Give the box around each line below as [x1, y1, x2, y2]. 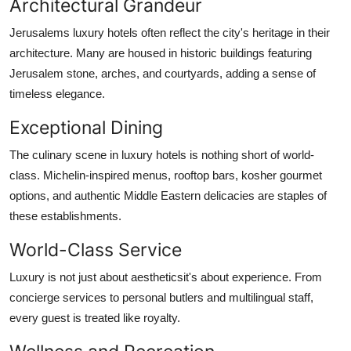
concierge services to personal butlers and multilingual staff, [9, 290, 313, 304]
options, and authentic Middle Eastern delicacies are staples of [9, 188, 327, 202]
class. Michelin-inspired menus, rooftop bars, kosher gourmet [9, 168, 322, 182]
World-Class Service [9, 237, 182, 261]
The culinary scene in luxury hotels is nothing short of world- [9, 147, 314, 161]
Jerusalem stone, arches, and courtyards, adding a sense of [9, 66, 316, 80]
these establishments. [9, 208, 121, 223]
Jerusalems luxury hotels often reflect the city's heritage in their [9, 25, 330, 39]
